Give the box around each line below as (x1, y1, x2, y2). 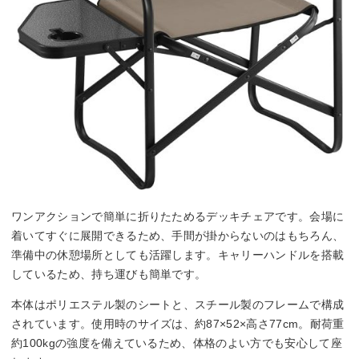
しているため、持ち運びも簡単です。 (11, 268, 207, 281)
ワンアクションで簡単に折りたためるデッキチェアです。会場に (11, 210, 345, 224)
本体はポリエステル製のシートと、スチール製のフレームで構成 (11, 298, 345, 312)
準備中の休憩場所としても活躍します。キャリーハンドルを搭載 (11, 248, 345, 262)
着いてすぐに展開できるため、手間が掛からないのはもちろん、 (11, 229, 345, 243)
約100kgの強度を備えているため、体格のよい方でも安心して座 (11, 337, 342, 350)
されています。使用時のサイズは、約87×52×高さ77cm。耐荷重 (11, 317, 345, 331)
